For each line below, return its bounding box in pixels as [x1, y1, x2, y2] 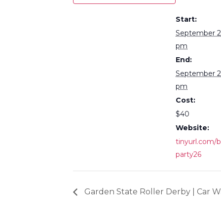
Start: [176, 15, 197, 24]
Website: [176, 123, 209, 132]
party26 [176, 150, 201, 159]
